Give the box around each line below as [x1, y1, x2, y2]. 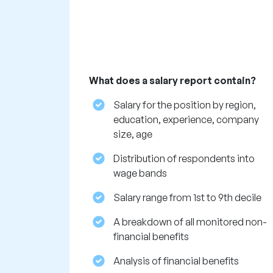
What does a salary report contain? [89, 74, 256, 87]
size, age [113, 128, 152, 141]
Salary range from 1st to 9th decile [113, 191, 261, 204]
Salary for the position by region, [113, 99, 256, 112]
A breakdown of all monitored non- [113, 216, 267, 229]
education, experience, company [113, 113, 259, 126]
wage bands [113, 167, 167, 180]
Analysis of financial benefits [113, 255, 239, 268]
